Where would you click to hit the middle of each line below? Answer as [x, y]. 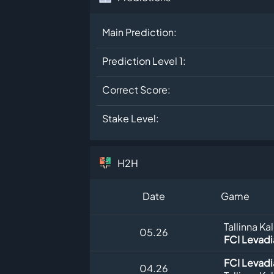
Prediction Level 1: [144, 61]
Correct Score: [136, 90]
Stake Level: [131, 119]
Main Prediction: [139, 32]
